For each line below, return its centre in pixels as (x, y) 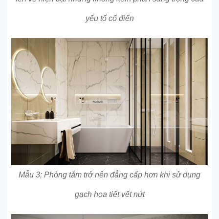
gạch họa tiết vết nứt (109, 194)
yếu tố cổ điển (109, 19)
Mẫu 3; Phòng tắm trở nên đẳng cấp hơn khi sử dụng (109, 175)
